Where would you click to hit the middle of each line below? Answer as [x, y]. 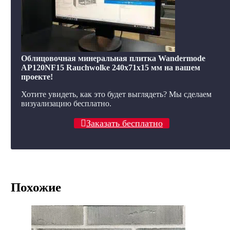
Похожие [36, 187]
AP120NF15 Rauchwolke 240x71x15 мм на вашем [110, 67]
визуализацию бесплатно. [66, 103]
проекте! [37, 76]
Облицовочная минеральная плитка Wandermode [113, 58]
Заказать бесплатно [124, 123]
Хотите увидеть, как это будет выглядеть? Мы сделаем [116, 94]
